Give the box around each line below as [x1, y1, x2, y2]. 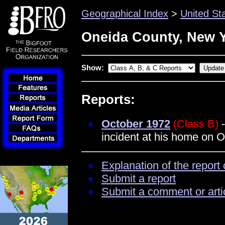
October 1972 [101, 117, 170, 130]
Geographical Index [81, 8, 168, 19]
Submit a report [101, 172, 176, 185]
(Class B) [173, 117, 218, 130]
